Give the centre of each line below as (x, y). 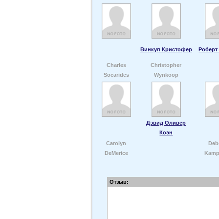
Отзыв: (119, 182)
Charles (116, 65)
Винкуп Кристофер (166, 49)
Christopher (166, 65)
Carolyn (116, 143)
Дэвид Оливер (166, 123)
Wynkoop (166, 75)
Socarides (116, 75)
